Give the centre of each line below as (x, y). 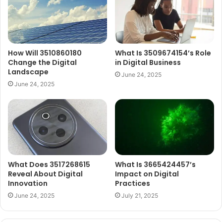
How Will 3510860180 (45, 53)
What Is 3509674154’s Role (163, 53)
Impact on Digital (147, 174)
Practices (133, 183)
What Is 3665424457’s (155, 164)
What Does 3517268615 (49, 164)
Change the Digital (42, 63)
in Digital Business (148, 63)
